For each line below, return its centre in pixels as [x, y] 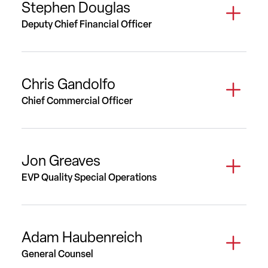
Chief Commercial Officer [77, 100]
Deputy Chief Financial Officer [87, 24]
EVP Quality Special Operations [89, 177]
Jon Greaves [61, 160]
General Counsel [57, 254]
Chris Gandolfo [68, 84]
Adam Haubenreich [82, 237]
